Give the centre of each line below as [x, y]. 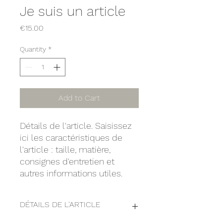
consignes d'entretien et [67, 161]
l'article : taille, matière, [65, 149]
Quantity [33, 49]
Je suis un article [73, 11]
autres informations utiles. [71, 173]
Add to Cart [79, 98]
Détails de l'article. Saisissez [76, 126]
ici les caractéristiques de [71, 138]
